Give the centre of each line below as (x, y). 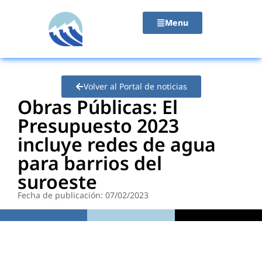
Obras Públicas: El (98, 106)
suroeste (57, 181)
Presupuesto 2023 (98, 125)
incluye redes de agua (117, 144)
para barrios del (90, 163)
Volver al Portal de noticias (135, 86)
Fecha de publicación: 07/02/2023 (83, 195)
